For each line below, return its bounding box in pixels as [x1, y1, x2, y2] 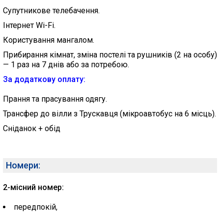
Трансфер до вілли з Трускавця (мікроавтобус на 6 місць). [3, 109, 216, 118]
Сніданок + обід [3, 124, 60, 133]
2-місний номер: [3, 183, 64, 192]
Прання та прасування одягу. [3, 94, 107, 104]
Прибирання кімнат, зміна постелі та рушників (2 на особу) [3, 50, 217, 59]
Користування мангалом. [3, 35, 94, 45]
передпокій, [14, 202, 57, 212]
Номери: [6, 160, 40, 170]
